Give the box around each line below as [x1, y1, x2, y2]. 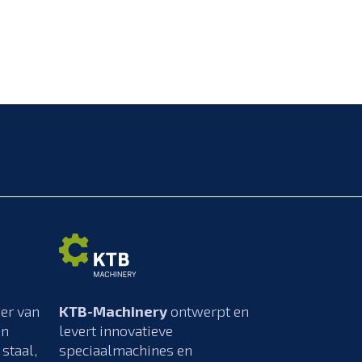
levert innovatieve [59, 322, 173, 339]
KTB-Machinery [59, 302, 167, 320]
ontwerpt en [167, 302, 249, 320]
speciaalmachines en [59, 341, 192, 359]
